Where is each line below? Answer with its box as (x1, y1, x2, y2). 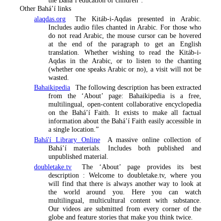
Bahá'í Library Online (34, 135, 100, 144)
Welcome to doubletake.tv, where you (88, 171, 201, 179)
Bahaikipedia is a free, (128, 92, 201, 100)
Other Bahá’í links (20, 4, 72, 13)
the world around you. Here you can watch (48, 187, 201, 196)
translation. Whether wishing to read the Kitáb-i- (48, 48, 201, 56)
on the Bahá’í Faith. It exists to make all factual (48, 109, 201, 117)
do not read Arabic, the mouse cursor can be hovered (48, 31, 201, 39)
